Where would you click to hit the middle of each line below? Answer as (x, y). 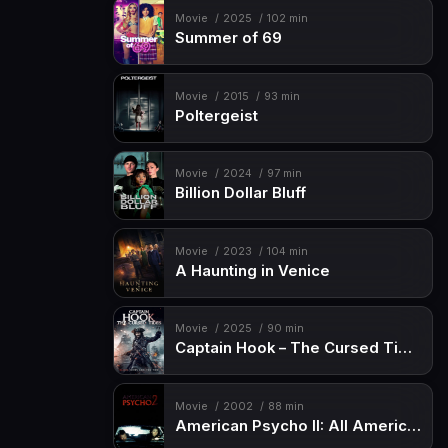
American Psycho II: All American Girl (413, 425)
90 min (285, 329)
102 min (287, 19)
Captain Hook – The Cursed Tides (404, 348)
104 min (287, 251)
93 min (281, 96)
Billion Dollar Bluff (240, 193)
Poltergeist (216, 115)
